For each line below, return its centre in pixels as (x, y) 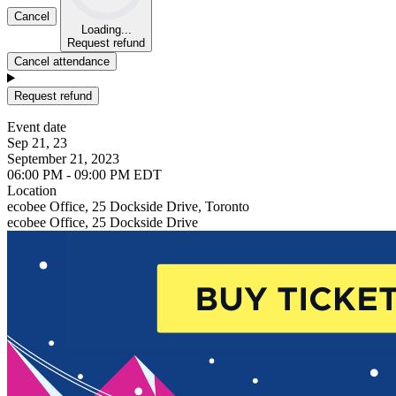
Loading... (106, 29)
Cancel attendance (62, 61)
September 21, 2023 (63, 158)
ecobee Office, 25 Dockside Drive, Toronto (128, 206)
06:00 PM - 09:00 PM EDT (84, 174)
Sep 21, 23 (37, 142)
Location (32, 190)
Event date (37, 126)
